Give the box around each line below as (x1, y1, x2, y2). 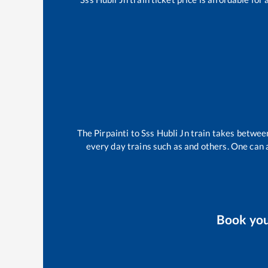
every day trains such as (86, 140, 185, 151)
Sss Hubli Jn (141, 127, 189, 138)
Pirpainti (94, 127, 129, 138)
